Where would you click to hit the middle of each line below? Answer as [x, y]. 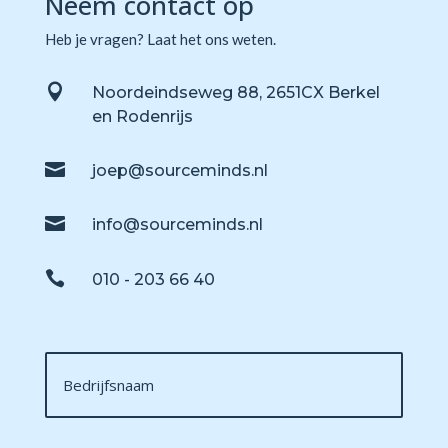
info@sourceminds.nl [177, 225]
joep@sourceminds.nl [179, 171]
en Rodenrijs [142, 117]
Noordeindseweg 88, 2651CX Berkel [235, 93]
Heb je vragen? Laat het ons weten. [160, 39]
